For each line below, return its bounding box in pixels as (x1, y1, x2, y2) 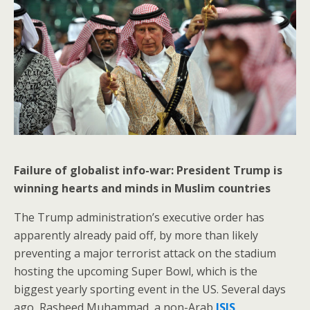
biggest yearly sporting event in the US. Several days (14, 281, 286, 297)
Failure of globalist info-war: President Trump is (14, 162, 282, 178)
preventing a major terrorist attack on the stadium (14, 245, 276, 261)
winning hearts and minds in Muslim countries (14, 180, 271, 196)
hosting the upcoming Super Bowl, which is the (14, 263, 257, 279)
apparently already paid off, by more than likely (14, 227, 258, 243)
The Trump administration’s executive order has (14, 209, 264, 225)
